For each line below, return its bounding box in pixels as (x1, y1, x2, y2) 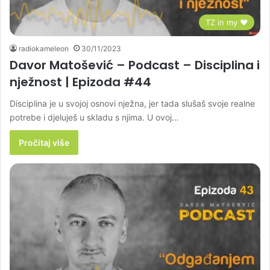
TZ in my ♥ (206, 17, 248, 27)
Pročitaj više (19, 137, 69, 148)
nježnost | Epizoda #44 (10, 73, 151, 90)
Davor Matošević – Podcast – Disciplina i (10, 56, 260, 74)
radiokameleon (19, 43, 69, 53)
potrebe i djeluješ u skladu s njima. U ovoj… (10, 111, 179, 122)
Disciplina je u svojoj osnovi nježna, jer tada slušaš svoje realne (10, 98, 255, 108)
